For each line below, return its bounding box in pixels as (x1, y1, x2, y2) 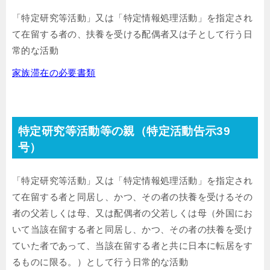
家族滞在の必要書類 (12, 67, 96, 78)
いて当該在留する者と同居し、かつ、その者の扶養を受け (12, 224, 253, 234)
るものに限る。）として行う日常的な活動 (12, 257, 189, 267)
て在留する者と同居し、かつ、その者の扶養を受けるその (12, 192, 253, 202)
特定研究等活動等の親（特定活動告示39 (18, 125, 231, 137)
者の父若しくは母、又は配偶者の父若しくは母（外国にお (12, 208, 253, 218)
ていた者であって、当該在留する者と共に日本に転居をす (12, 240, 253, 251)
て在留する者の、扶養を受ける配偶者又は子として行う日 (12, 29, 253, 39)
